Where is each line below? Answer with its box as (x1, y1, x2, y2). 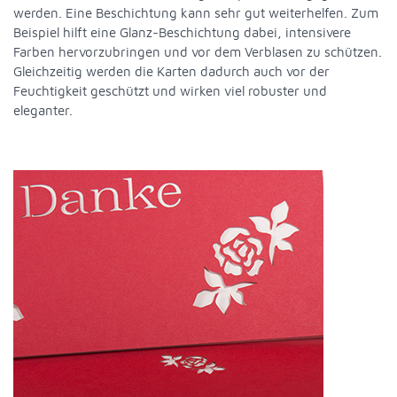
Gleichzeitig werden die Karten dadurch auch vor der (13, 63, 330, 79)
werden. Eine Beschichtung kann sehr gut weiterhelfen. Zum (13, 4, 378, 20)
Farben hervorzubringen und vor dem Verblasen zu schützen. (13, 43, 382, 59)
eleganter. (13, 102, 73, 118)
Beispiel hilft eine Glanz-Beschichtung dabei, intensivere (13, 24, 351, 40)
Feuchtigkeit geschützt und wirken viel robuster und (13, 82, 327, 98)
